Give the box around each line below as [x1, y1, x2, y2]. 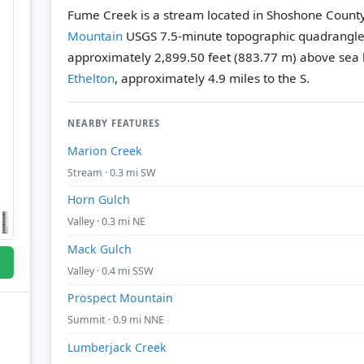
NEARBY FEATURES [67, 116, 160, 129]
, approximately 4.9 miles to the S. [115, 69, 310, 86]
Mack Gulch [67, 240, 132, 257]
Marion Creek [67, 142, 142, 158]
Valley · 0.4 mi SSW [67, 263, 154, 278]
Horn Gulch [67, 192, 130, 208]
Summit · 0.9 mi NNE [67, 313, 164, 327]
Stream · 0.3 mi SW [67, 165, 156, 180]
